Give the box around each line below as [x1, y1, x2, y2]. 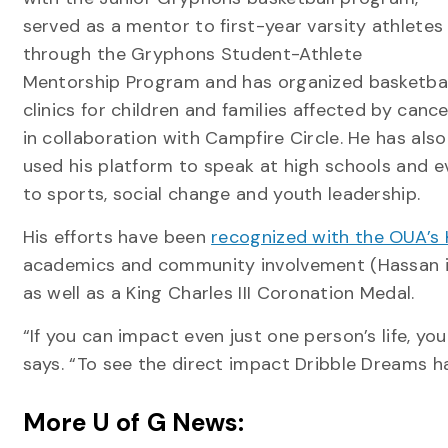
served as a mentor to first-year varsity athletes [22, 14, 444, 39]
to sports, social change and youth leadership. [22, 182, 421, 207]
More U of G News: [22, 406, 245, 440]
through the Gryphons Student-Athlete [22, 42, 363, 67]
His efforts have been [22, 225, 212, 250]
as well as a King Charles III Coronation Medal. [22, 281, 415, 306]
